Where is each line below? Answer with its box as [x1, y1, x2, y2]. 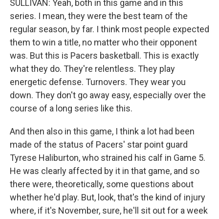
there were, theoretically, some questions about [10, 179, 194, 189]
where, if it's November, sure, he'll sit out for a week [10, 205, 208, 216]
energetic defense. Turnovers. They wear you [10, 77, 186, 87]
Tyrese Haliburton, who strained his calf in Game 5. [10, 153, 205, 163]
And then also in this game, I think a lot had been [10, 126, 195, 136]
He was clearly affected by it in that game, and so [10, 166, 199, 176]
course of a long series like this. [10, 103, 132, 113]
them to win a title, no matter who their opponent [10, 37, 197, 47]
